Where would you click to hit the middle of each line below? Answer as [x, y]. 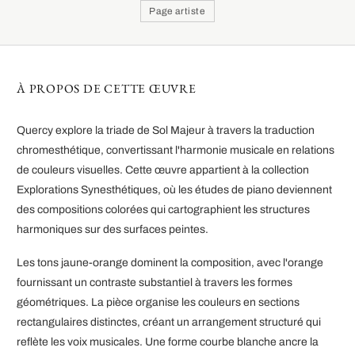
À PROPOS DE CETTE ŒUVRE [107, 88]
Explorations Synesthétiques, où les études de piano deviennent [174, 189]
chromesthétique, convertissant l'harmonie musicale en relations [176, 150]
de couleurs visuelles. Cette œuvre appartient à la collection [163, 170]
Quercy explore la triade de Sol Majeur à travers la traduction [166, 130]
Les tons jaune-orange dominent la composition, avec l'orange [170, 263]
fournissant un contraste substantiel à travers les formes [155, 283]
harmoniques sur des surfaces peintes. [113, 229]
